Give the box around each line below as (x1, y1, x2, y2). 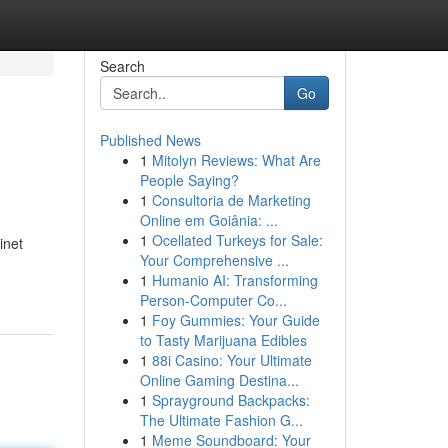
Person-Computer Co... (139, 290, 287, 310)
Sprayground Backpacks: (151, 390, 310, 410)
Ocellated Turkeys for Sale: (151, 230, 323, 250)
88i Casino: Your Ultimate (151, 350, 312, 370)
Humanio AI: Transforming (151, 270, 318, 290)
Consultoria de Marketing (151, 190, 311, 210)
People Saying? (139, 170, 239, 190)
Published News (99, 130, 201, 150)
